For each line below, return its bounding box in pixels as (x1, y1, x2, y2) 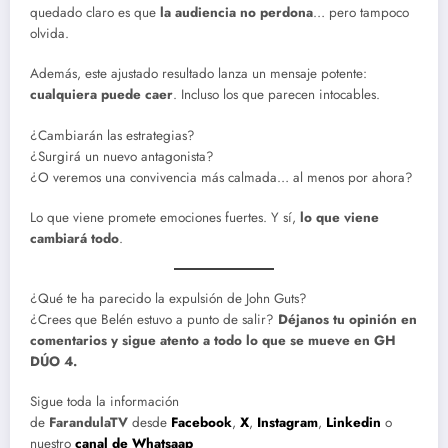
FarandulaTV (49, 413, 128, 433)
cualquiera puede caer (30, 85, 173, 105)
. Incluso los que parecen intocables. (173, 85, 380, 105)
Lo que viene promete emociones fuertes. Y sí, (30, 207, 300, 227)
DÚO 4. (30, 351, 77, 371)
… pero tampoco (313, 3, 409, 23)
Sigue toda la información (30, 392, 179, 412)
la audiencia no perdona (160, 3, 313, 23)
